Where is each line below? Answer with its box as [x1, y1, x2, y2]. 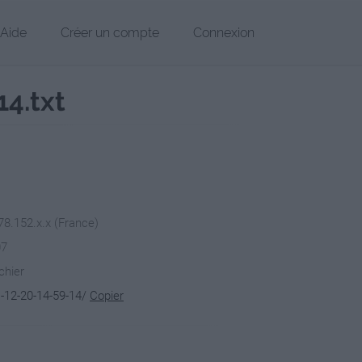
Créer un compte [61, 25, 159, 40]
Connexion [193, 25, 255, 40]
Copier [90, 288, 124, 303]
